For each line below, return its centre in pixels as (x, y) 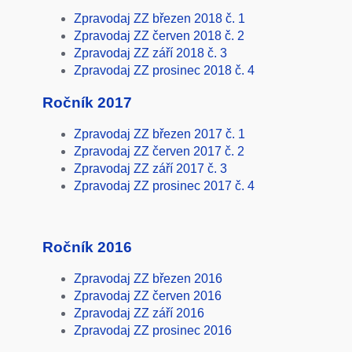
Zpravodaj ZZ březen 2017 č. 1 (159, 134)
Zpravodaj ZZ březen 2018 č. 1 (159, 19)
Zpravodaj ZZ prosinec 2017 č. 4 (164, 185)
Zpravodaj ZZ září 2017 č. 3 (150, 168)
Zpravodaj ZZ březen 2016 (148, 278)
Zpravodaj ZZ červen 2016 (147, 295)
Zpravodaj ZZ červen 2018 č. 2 (159, 36)
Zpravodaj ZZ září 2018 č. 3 (150, 53)
